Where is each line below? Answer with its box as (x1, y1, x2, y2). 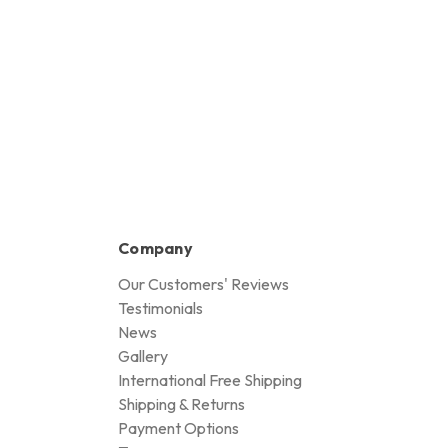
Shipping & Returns (118, 393, 245, 414)
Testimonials (118, 297, 203, 318)
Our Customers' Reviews (118, 273, 289, 294)
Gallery (118, 345, 168, 366)
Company (118, 237, 193, 258)
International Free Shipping (118, 369, 302, 390)
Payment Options (118, 417, 239, 438)
